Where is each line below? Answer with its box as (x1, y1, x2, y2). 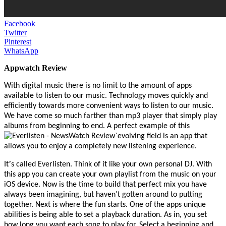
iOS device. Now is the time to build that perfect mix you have (4, 180, 207, 189)
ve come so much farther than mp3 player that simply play (25, 111, 217, 120)
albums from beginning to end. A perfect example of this (4, 122, 190, 130)
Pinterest (4, 37, 31, 46)
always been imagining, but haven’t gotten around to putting (4, 190, 202, 199)
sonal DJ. (165, 160, 196, 168)
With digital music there (4, 81, 83, 90)
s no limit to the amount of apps (87, 81, 192, 90)
